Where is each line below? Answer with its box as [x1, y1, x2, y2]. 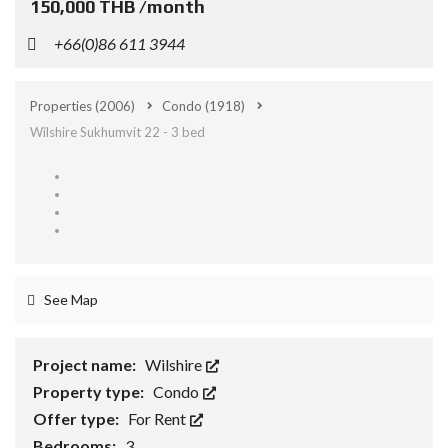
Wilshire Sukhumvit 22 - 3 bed [30, 124, 205, 140]
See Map [41, 291, 98, 308]
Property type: [33, 382, 147, 401]
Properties [30, 98, 95, 114]
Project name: [33, 355, 139, 374]
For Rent [128, 409, 189, 428]
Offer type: [33, 409, 122, 428]
